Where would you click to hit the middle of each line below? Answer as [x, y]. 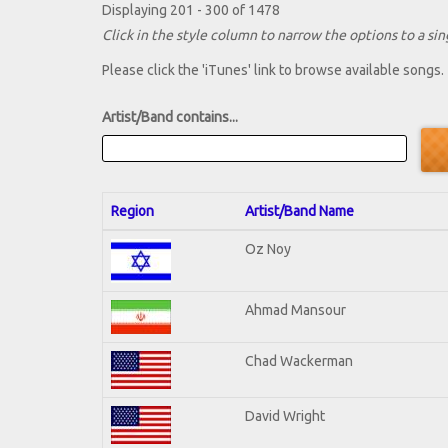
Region [132, 210]
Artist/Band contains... [170, 117]
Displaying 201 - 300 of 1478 [191, 10]
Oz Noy [268, 248]
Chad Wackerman [299, 360]
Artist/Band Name [299, 210]
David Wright [285, 415]
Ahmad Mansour [295, 309]
